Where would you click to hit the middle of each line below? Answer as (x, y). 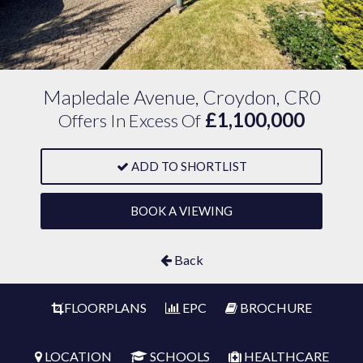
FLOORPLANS (105, 307)
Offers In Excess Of (130, 120)
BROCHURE (274, 307)
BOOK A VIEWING (181, 211)
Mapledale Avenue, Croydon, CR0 (181, 97)
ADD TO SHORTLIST (189, 166)
